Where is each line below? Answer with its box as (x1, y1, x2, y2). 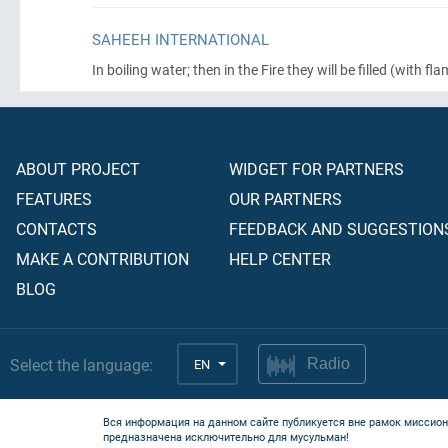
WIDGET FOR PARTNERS (229, 158, 404, 179)
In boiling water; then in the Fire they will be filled (92, 60, 387, 79)
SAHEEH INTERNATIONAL (92, 29, 269, 49)
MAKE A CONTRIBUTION (16, 248, 189, 269)
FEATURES (16, 188, 92, 209)
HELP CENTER (229, 248, 331, 269)
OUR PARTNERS (229, 188, 342, 209)
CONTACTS (16, 218, 97, 239)
